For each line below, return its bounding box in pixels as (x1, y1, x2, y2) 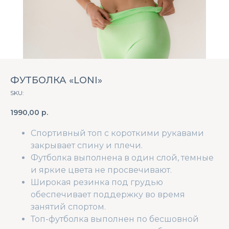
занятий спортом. (31, 201, 106, 212)
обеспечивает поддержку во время (31, 189, 185, 199)
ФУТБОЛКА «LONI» (10, 75, 102, 86)
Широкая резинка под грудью (31, 177, 163, 187)
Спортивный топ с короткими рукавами (31, 128, 204, 138)
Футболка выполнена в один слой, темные (31, 152, 214, 163)
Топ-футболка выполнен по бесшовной (31, 214, 199, 224)
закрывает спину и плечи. (31, 140, 143, 150)
